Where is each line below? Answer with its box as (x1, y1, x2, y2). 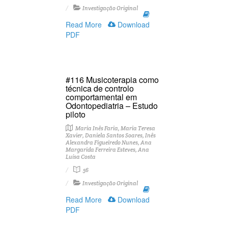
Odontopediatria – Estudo (66, 100, 158, 111)
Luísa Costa (66, 153, 96, 160)
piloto (66, 108, 85, 120)
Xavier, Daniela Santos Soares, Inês (66, 132, 156, 139)
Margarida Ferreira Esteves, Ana (66, 146, 149, 153)
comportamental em (66, 91, 137, 103)
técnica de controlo (66, 82, 134, 94)
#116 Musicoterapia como (66, 74, 159, 85)
